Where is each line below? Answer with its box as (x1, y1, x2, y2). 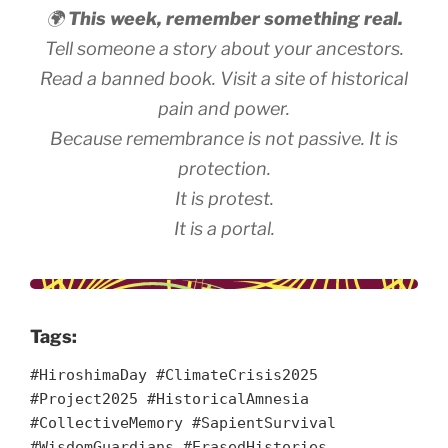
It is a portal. (173, 218, 275, 240)
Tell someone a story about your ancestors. (44, 38, 404, 60)
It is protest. (174, 188, 274, 210)
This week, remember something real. (67, 8, 403, 30)
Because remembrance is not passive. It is (50, 128, 398, 150)
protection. (177, 158, 271, 180)
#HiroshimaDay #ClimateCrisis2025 (30, 365, 318, 384)
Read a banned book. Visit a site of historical (40, 68, 408, 90)
